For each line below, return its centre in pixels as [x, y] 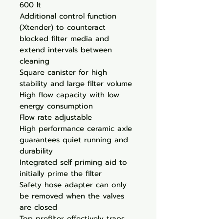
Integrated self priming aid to [73, 162]
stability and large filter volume [76, 84]
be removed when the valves [72, 196]
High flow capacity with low [69, 95]
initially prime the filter [61, 174]
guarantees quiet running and [74, 140]
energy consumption [56, 106]
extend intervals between [66, 50]
